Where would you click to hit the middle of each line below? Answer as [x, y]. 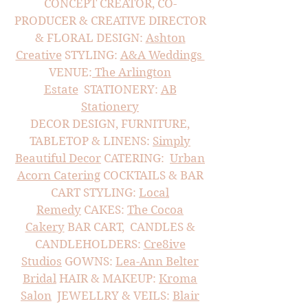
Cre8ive [164, 244]
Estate [61, 89]
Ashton [165, 38]
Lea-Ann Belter [157, 261]
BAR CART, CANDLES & [130, 227]
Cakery [45, 227]
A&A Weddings [162, 55]
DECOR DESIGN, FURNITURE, [110, 124]
